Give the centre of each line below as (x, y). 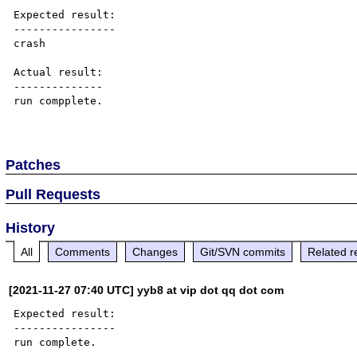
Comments (83, 251)
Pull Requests (53, 194)
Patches (33, 165)
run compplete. (59, 101)
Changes (155, 251)
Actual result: (59, 72)
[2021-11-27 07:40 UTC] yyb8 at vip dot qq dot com (147, 290)
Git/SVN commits (243, 251)
